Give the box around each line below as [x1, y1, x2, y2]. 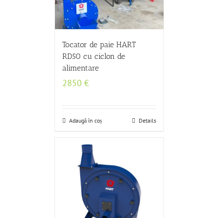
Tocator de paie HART [62, 40, 136, 49]
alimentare [62, 63, 99, 73]
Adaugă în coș [69, 117, 102, 124]
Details [138, 117, 156, 124]
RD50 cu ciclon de [62, 52, 125, 61]
